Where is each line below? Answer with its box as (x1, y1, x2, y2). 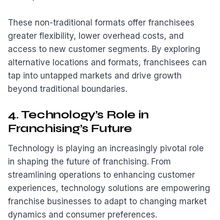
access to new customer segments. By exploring (8, 44, 200, 54)
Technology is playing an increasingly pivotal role (8, 143, 204, 153)
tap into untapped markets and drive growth (8, 70, 182, 81)
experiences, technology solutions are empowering (8, 183, 210, 193)
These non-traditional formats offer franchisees (8, 17, 194, 27)
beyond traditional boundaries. (8, 83, 127, 94)
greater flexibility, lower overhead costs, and (8, 30, 184, 41)
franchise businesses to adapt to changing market (8, 196, 207, 206)
